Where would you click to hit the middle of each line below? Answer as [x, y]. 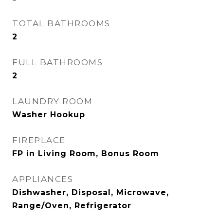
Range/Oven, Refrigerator [72, 206]
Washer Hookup [49, 115]
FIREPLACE [39, 140]
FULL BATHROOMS [57, 62]
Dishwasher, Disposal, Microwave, [91, 192]
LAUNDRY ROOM [52, 101]
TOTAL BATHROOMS [61, 23]
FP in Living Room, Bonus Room [86, 154]
